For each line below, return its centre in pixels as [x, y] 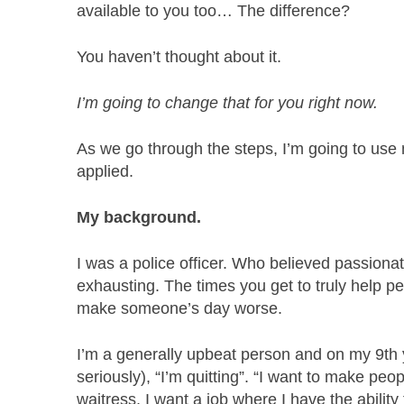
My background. [139, 218]
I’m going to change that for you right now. [228, 103]
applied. [106, 172]
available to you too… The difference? [214, 11]
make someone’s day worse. [180, 309]
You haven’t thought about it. [179, 57]
